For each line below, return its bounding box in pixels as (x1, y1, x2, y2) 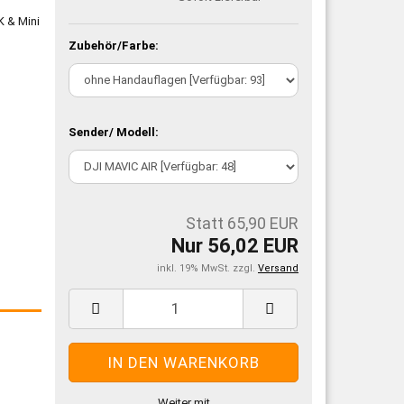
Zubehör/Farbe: (69, 38, 160, 52)
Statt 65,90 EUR (186, 213, 298, 233)
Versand (258, 262, 298, 274)
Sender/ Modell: (69, 124, 160, 139)
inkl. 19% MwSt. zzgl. (157, 262, 258, 274)
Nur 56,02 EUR (171, 234, 298, 257)
